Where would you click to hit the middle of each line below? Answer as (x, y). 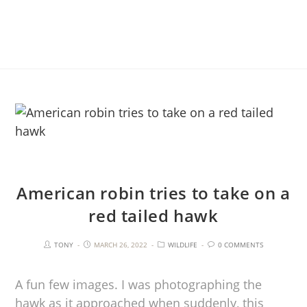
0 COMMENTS (241, 244)
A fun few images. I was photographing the (139, 284)
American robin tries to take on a (153, 193)
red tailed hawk (153, 215)
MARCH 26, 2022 (121, 244)
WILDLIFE (183, 244)
